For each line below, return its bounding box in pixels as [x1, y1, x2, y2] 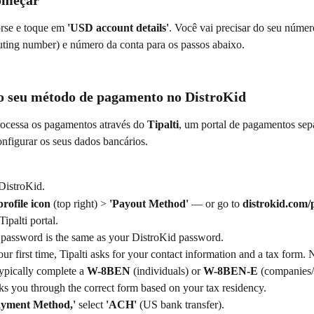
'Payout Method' [109, 197, 189, 210]
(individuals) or [130, 265, 203, 278]
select [76, 299, 106, 311]
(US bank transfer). [137, 299, 224, 311]
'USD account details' [67, 22, 169, 34]
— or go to [189, 197, 243, 210]
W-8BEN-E [203, 265, 258, 278]
